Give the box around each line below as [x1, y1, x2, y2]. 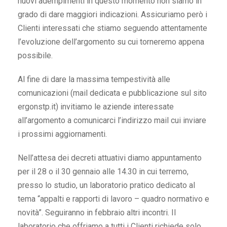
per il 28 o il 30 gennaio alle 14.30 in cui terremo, [18, 167, 188, 177]
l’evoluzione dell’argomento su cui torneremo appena [18, 37, 204, 47]
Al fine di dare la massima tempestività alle [18, 74, 170, 85]
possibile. [18, 51, 53, 61]
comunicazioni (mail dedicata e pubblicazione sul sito [18, 88, 207, 98]
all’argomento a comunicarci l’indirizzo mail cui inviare [18, 116, 206, 126]
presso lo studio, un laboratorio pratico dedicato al [18, 180, 195, 191]
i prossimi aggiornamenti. [18, 129, 107, 139]
